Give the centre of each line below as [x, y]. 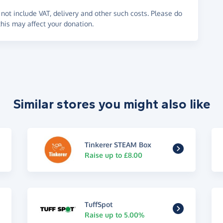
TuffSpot [99, 205]
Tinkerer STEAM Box [118, 144]
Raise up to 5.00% [115, 215]
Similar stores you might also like [111, 104]
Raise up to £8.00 [114, 155]
